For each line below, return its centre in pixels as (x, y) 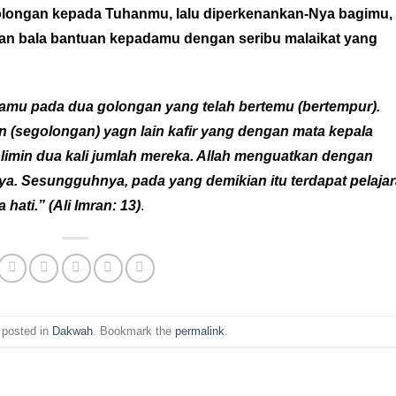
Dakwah (72, 331)
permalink (199, 331)
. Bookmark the (133, 331)
